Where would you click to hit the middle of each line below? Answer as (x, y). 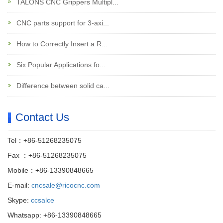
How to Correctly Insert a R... (61, 44)
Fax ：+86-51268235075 (47, 155)
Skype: (19, 200)
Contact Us (42, 117)
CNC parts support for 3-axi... (62, 23)
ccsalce (43, 200)
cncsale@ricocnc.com (66, 185)
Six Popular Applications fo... (60, 65)
